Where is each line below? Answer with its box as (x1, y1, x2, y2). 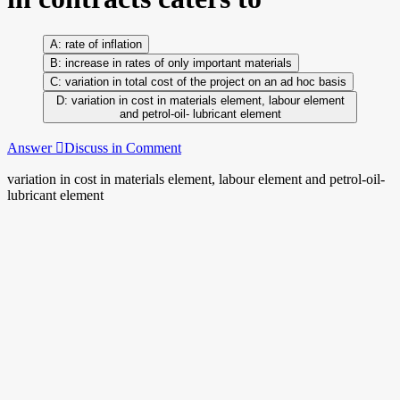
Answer (7, 139, 55, 155)
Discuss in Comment (64, 139, 181, 155)
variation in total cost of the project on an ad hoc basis (62, 74, 346, 88)
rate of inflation (65, 37, 142, 51)
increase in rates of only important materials (65, 55, 292, 70)
